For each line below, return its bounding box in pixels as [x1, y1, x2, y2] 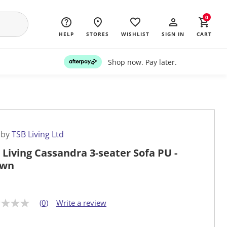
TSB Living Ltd [12, 129, 64, 140]
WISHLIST [121, 30, 149, 37]
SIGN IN [162, 30, 184, 37]
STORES [86, 30, 109, 37]
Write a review [56, 198, 106, 208]
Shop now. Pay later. [107, 57, 177, 67]
